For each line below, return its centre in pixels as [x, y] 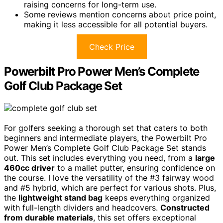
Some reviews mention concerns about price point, [120, 15]
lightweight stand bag [60, 198]
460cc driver [29, 168]
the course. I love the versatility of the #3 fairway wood [109, 178]
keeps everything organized [156, 198]
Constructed [185, 208]
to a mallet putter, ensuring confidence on [135, 168]
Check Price [111, 47]
